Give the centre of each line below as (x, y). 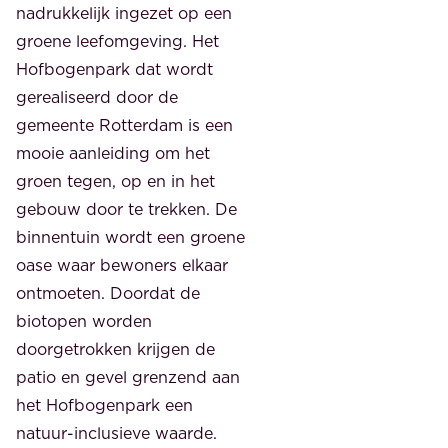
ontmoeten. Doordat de (108, 293)
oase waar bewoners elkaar (122, 265)
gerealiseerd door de (97, 97)
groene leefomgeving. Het (117, 41)
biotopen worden (84, 321)
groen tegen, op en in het (115, 181)
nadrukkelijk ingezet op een (124, 13)
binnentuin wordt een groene (130, 237)
